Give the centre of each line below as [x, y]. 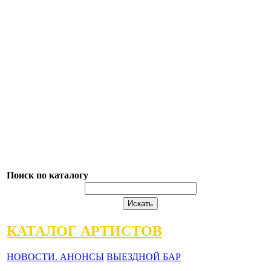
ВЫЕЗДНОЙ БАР [144, 256]
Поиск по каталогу [47, 175]
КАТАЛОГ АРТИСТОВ [84, 231]
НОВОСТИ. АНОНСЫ [55, 256]
